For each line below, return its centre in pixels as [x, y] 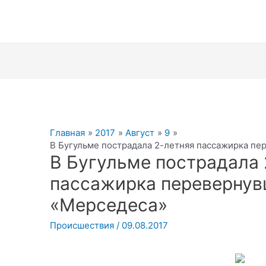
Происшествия [82, 226]
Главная [68, 133]
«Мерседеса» [109, 205]
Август [140, 133]
